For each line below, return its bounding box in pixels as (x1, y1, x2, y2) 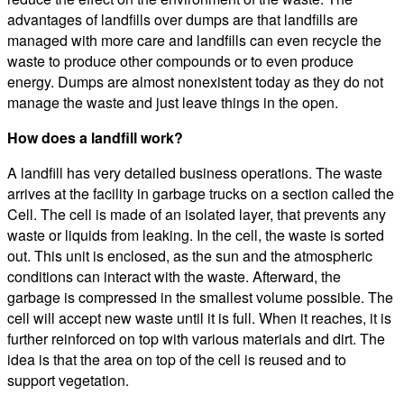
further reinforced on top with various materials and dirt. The (7, 327, 385, 349)
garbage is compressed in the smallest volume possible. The (7, 286, 393, 308)
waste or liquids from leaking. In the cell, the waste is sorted (7, 224, 384, 245)
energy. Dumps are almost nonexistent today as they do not (7, 70, 383, 92)
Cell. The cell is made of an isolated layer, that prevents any (7, 203, 386, 225)
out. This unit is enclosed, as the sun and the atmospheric (7, 244, 372, 266)
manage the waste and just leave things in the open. (7, 91, 338, 113)
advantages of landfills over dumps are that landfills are (7, 8, 358, 30)
